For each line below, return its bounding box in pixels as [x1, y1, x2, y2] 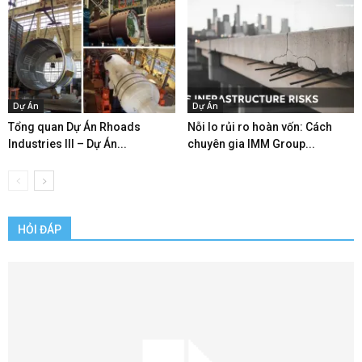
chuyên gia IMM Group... [187, 137, 315, 151]
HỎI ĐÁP [18, 222, 61, 236]
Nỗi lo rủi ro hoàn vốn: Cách [187, 120, 332, 134]
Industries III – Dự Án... [8, 137, 127, 151]
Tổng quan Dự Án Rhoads [8, 120, 141, 134]
